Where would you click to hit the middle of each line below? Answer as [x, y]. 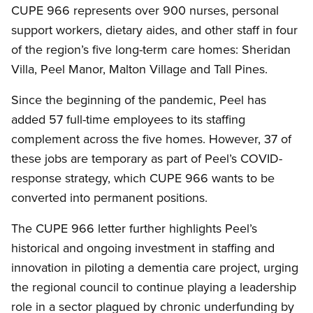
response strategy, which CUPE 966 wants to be [143, 178]
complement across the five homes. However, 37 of [151, 139]
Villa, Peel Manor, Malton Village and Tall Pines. [139, 69]
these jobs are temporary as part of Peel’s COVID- [147, 159]
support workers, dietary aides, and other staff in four [154, 30]
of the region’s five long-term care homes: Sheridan [151, 50]
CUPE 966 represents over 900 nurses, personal [145, 10]
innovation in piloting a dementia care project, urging [155, 268]
